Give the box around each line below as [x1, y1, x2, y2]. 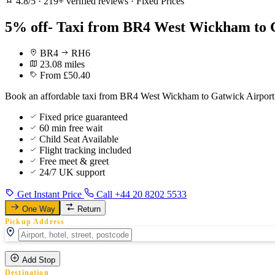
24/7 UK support [39, 166, 105, 177]
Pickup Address [5, 217, 65, 225]
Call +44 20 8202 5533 [94, 188, 187, 199]
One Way [22, 204, 55, 214]
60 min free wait [39, 122, 103, 133]
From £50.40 [40, 69, 90, 80]
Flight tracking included [39, 144, 131, 155]
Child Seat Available [39, 133, 118, 144]
